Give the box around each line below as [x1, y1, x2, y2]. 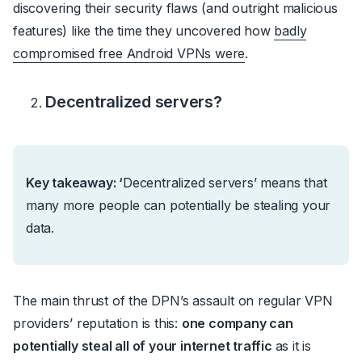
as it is [275, 337, 312, 354]
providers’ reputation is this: [13, 314, 182, 331]
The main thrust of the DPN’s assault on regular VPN [13, 292, 333, 309]
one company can [181, 314, 293, 331]
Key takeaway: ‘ [26, 174, 123, 191]
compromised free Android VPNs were [13, 44, 246, 61]
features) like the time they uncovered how [13, 22, 275, 39]
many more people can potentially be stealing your [26, 196, 331, 213]
